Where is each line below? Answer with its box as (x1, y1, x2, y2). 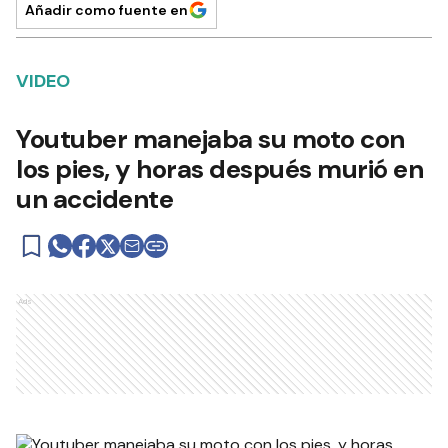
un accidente (16, 181, 184, 216)
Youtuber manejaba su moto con (16, 121, 405, 156)
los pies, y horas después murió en (16, 151, 423, 186)
